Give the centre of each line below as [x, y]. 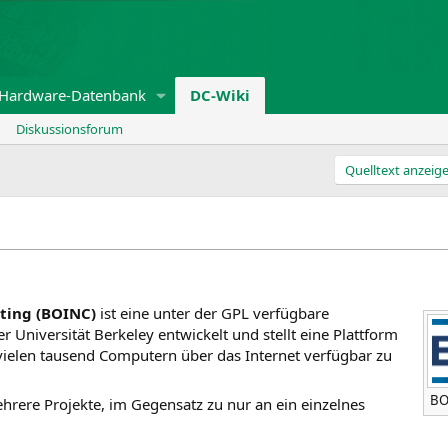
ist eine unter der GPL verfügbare [212, 312]
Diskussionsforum [69, 129]
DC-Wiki [220, 95]
